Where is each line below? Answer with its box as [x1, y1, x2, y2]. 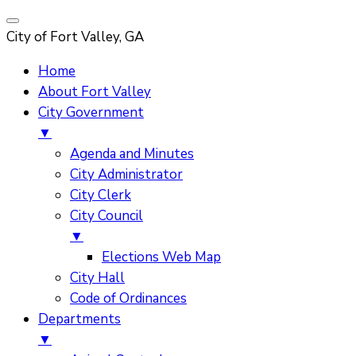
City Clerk [70, 186, 131, 204]
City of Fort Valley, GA [6, 28, 144, 46]
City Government [38, 103, 144, 122]
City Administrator [70, 165, 183, 184]
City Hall [70, 269, 125, 287]
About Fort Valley [38, 83, 151, 101]
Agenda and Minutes [70, 145, 194, 163]
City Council [70, 207, 143, 225]
